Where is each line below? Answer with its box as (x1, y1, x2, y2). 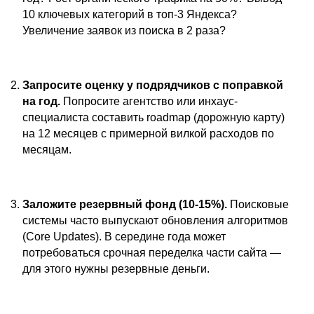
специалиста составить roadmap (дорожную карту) (22, 111, 285, 123)
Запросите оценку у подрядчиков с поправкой (22, 79, 283, 91)
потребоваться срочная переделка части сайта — (22, 247, 281, 259)
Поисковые (227, 198, 289, 210)
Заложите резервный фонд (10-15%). (22, 198, 227, 210)
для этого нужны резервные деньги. (22, 263, 210, 275)
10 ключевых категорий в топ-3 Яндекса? (22, 8, 237, 20)
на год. (22, 95, 60, 107)
